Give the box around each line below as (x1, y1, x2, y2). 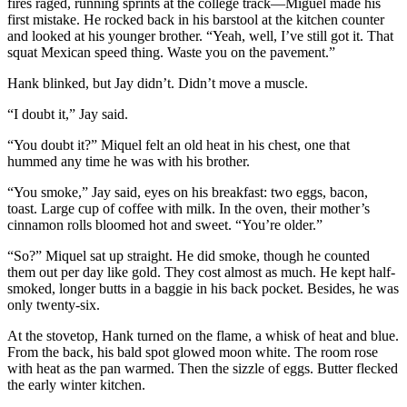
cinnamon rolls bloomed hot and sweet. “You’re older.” (7, 216, 323, 233)
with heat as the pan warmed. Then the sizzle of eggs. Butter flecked (7, 360, 398, 376)
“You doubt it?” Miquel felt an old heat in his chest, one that (7, 136, 350, 153)
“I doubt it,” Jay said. (7, 105, 128, 122)
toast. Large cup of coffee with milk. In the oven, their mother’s (7, 200, 370, 216)
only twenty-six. (7, 296, 100, 313)
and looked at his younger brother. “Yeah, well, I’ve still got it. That (7, 27, 393, 44)
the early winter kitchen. (7, 376, 145, 392)
